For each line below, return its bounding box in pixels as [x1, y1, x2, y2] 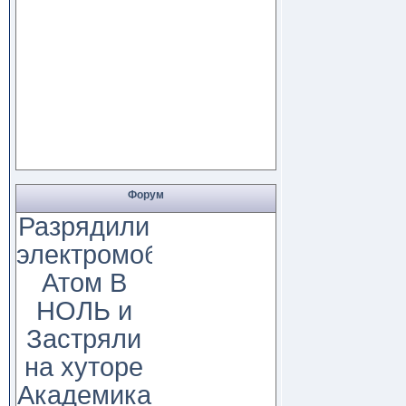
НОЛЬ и [35, 295, 132, 325]
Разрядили [18, 211, 150, 241]
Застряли [26, 324, 142, 353]
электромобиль [15, 239, 203, 269]
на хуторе [24, 352, 144, 382]
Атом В [41, 267, 127, 297]
